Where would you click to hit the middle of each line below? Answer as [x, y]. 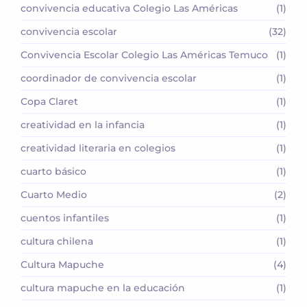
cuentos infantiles [65, 218]
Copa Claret [49, 101]
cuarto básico [53, 171]
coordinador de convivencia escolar [109, 78]
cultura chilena [57, 241]
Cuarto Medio [54, 194]
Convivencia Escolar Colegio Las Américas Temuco [144, 54]
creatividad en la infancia [83, 124]
